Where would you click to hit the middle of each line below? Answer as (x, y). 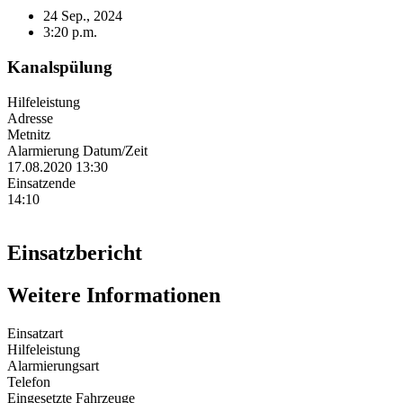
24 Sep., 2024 (83, 16)
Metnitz (29, 134)
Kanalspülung (60, 67)
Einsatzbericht (75, 253)
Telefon (29, 382)
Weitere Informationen (114, 296)
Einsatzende (41, 183)
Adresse (30, 118)
